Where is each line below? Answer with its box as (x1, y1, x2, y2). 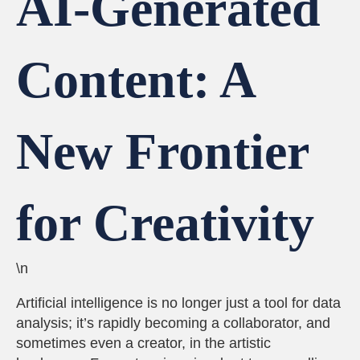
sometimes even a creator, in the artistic (16, 335, 271, 351)
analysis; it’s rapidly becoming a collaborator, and (16, 315, 330, 331)
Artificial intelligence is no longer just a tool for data (16, 295, 341, 311)
